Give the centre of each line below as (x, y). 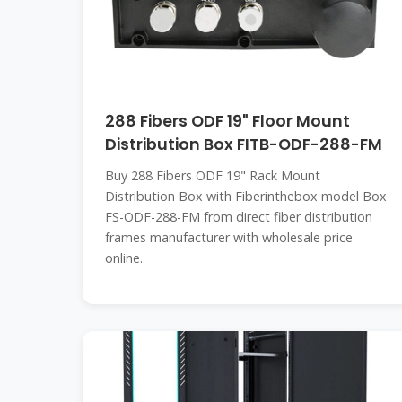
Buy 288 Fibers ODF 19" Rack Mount (213, 175)
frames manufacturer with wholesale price (229, 237)
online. (124, 258)
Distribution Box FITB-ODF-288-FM (244, 144)
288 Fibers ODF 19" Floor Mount (227, 121)
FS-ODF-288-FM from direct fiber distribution (239, 217)
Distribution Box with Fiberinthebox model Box (246, 196)
